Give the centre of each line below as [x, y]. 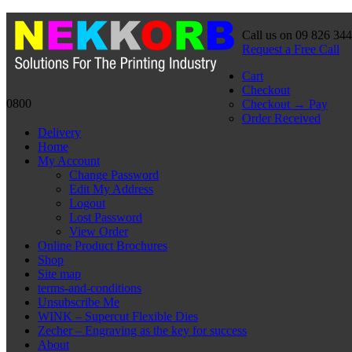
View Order [99, 231]
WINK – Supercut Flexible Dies [118, 316]
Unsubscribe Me [79, 302]
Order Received [281, 118]
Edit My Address [111, 189]
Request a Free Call [291, 49]
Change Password [114, 175]
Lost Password [106, 217]
